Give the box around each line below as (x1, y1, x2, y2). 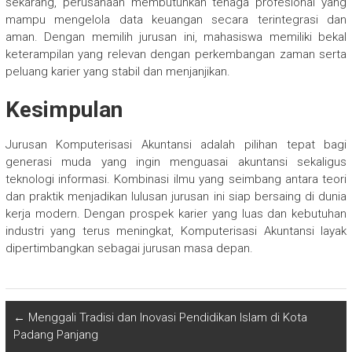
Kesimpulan (5, 97, 123, 123)
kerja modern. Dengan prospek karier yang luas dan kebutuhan (5, 207, 347, 222)
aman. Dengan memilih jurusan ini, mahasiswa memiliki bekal (5, 30, 347, 45)
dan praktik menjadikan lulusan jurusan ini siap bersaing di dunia (5, 189, 347, 204)
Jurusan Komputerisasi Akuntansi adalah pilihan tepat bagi (5, 137, 347, 152)
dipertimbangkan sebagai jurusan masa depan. (5, 241, 253, 256)
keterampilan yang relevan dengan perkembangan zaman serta (5, 47, 347, 62)
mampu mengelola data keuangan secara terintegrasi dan (5, 13, 347, 27)
